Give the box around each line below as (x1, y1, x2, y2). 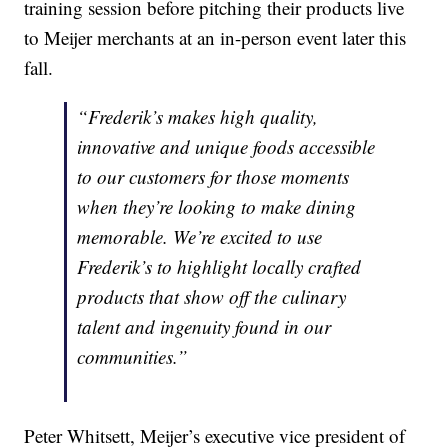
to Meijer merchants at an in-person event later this (24, 25, 407, 51)
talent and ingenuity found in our (77, 314, 332, 340)
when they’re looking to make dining (77, 194, 357, 220)
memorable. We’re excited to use (77, 224, 323, 250)
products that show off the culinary (77, 284, 347, 310)
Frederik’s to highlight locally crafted (77, 254, 362, 280)
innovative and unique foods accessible (77, 134, 376, 160)
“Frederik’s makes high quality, (77, 104, 319, 130)
